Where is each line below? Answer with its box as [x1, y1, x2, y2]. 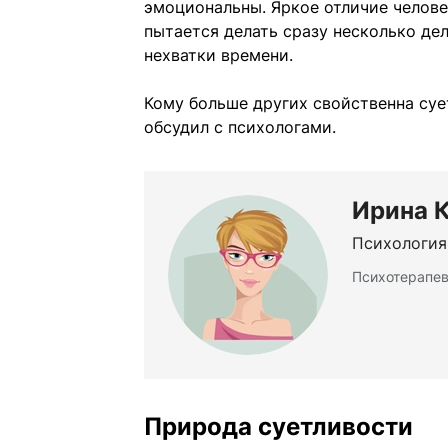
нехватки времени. [144, 45, 293, 66]
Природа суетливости [144, 412, 413, 442]
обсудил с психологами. [144, 117, 336, 138]
